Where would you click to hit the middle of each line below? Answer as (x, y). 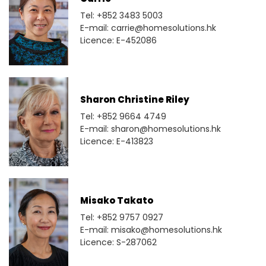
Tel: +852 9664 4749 (123, 117)
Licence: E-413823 (117, 142)
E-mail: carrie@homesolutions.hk (148, 28)
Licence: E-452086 (118, 41)
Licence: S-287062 (118, 243)
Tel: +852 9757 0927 (122, 218)
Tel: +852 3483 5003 (121, 16)
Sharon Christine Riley (135, 100)
